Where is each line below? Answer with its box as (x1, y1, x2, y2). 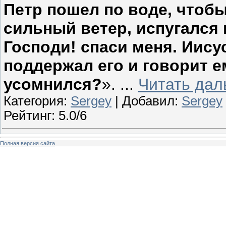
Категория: (4, 93, 71, 108)
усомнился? (4, 75, 102, 93)
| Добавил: (111, 93, 182, 108)
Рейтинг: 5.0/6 (4, 108, 87, 123)
